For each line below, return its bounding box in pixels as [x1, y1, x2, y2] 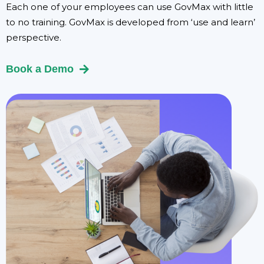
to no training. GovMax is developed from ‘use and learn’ [6, 16, 255, 28]
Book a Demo [6, 62, 74, 75]
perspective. [6, 31, 61, 43]
